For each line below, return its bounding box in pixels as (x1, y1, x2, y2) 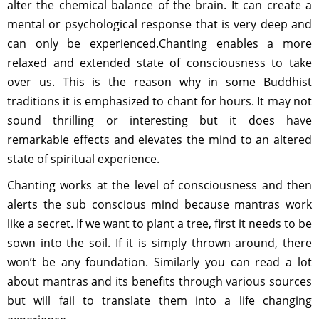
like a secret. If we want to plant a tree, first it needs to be (7, 216, 312, 231)
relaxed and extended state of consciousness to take (7, 55, 312, 70)
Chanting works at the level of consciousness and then (7, 177, 312, 193)
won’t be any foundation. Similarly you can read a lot (7, 254, 312, 270)
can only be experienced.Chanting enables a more (7, 36, 312, 51)
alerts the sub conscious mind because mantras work (7, 197, 312, 212)
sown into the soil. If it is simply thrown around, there (7, 235, 312, 251)
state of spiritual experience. (7, 151, 159, 167)
